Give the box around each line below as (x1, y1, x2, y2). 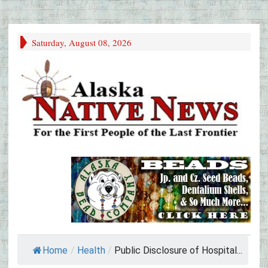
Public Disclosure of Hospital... (114, 245, 242, 257)
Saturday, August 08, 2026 (32, 36, 132, 48)
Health (77, 245, 105, 257)
